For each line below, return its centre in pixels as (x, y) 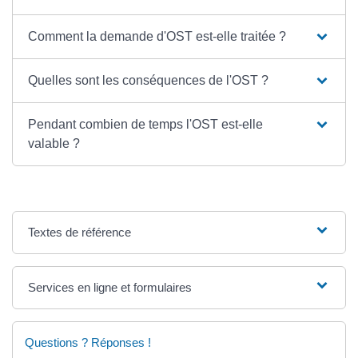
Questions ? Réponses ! (88, 342)
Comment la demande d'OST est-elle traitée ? (157, 36)
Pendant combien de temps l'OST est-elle (146, 124)
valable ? (54, 143)
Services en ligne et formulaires (110, 287)
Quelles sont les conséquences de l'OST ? (149, 80)
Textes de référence (80, 232)
